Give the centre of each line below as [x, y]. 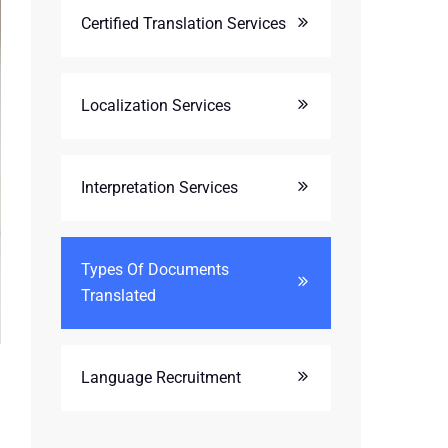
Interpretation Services [159, 187]
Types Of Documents [155, 269]
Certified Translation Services [183, 23]
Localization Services [156, 105]
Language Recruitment [161, 377]
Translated [118, 295]
